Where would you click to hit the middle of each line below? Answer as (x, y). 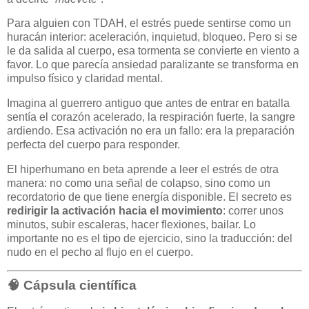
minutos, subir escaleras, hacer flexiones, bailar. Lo (131, 225)
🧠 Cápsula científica (72, 285)
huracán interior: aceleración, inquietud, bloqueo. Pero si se (152, 37)
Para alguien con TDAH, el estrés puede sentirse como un (149, 23)
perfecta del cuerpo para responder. (93, 145)
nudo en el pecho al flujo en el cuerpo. (100, 252)
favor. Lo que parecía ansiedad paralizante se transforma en (153, 65)
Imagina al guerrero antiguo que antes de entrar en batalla (148, 103)
